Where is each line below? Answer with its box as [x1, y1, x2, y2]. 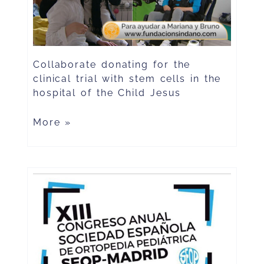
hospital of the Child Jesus [32, 87, 181, 99]
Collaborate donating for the [32, 59, 191, 71]
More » [32, 117, 72, 128]
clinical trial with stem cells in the [32, 73, 222, 85]
